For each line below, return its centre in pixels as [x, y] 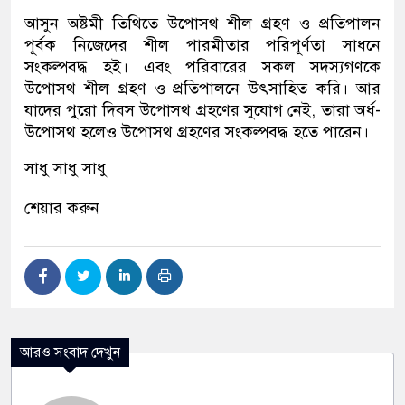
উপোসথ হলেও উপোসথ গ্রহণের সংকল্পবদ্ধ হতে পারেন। [197, 132]
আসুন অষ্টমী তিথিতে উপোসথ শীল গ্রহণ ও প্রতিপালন [202, 24]
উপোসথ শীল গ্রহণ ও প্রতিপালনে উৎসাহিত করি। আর [202, 89]
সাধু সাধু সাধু [66, 169]
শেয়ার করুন [62, 208]
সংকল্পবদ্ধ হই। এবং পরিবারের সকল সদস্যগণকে [202, 67]
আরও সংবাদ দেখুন [70, 353]
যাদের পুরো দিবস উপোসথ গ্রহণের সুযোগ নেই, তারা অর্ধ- [202, 111]
